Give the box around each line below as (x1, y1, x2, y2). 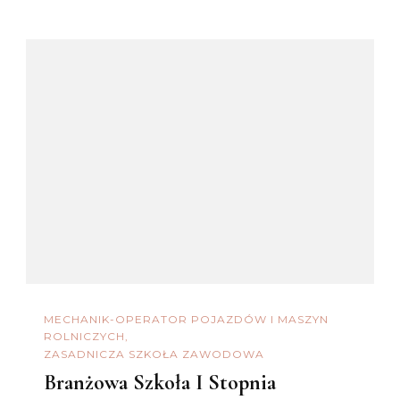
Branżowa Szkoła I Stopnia (44, 370, 276, 396)
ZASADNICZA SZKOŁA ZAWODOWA (44, 347, 264, 362)
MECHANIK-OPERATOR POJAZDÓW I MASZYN (44, 312, 329, 326)
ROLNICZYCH (44, 329, 125, 343)
